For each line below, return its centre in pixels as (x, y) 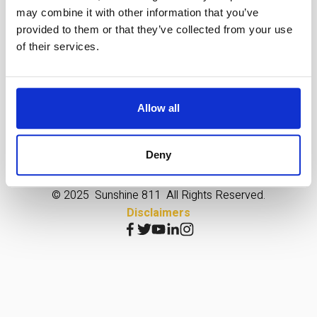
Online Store (266, 138)
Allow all (158, 108)
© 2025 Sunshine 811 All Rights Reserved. (158, 195)
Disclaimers (158, 213)
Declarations (135, 122)
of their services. (58, 47)
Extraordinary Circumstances (98, 138)
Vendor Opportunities (242, 122)
